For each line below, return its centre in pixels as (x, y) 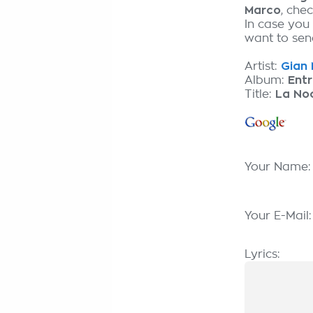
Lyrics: (262, 254)
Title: (260, 94)
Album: (266, 80)
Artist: (263, 66)
